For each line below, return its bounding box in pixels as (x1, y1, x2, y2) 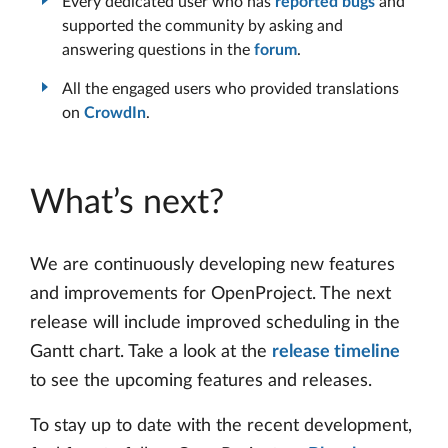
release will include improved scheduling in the (30, 314, 400, 333)
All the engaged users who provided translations (62, 80, 399, 97)
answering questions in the (62, 41, 254, 58)
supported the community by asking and (62, 17, 343, 34)
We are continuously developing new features (30, 256, 395, 275)
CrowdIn (84, 104, 146, 121)
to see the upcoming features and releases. (30, 372, 372, 391)
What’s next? (30, 186, 224, 221)
